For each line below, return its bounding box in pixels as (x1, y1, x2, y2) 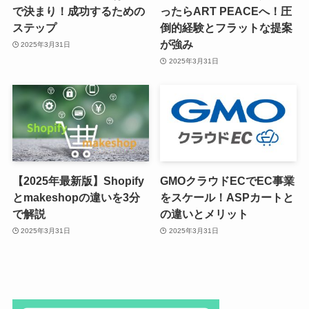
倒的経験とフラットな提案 (160, 21, 293, 34)
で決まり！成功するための (12, 5, 145, 18)
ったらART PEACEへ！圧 (160, 5, 292, 18)
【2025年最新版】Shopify (12, 175, 144, 188)
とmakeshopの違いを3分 (12, 191, 140, 204)
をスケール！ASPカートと (160, 191, 295, 204)
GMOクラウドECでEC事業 (160, 175, 295, 188)
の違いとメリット (160, 208, 249, 221)
